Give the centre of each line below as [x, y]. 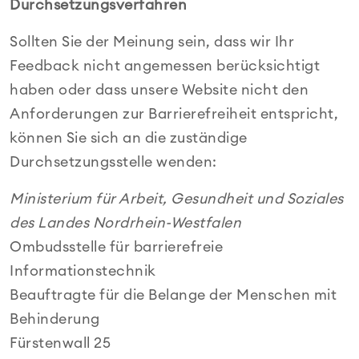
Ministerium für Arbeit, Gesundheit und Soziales [177, 199]
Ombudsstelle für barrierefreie [116, 247]
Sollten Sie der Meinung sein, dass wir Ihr [152, 42]
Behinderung [55, 319]
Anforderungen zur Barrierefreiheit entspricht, [174, 114]
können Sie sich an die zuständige [129, 138]
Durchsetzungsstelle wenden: [113, 162]
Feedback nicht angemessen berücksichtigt [165, 66]
